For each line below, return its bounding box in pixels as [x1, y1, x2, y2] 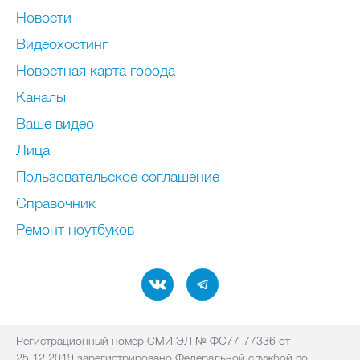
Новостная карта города [16, 61, 175, 80]
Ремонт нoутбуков [16, 220, 134, 239]
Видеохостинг [16, 35, 108, 53]
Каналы [16, 88, 66, 106]
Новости [16, 8, 72, 27]
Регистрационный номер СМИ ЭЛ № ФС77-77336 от [16, 333, 290, 348]
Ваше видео [16, 114, 94, 133]
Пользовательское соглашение [16, 167, 219, 186]
